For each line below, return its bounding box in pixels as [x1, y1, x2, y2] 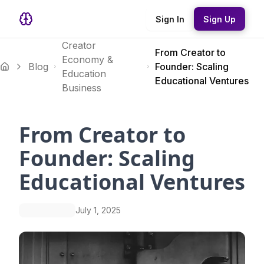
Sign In [156, 14, 184, 24]
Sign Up [203, 14, 236, 24]
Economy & [62, 54, 114, 65]
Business [62, 82, 102, 94]
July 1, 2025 [75, 205, 121, 215]
